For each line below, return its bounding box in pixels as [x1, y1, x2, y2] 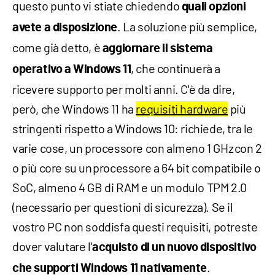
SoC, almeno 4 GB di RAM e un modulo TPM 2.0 [12, 180, 247, 195]
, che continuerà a [131, 61, 221, 76]
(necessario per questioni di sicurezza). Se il [12, 199, 233, 215]
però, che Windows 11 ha [12, 101, 136, 117]
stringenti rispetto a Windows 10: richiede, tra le [12, 121, 254, 136]
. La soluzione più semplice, [117, 19, 257, 34]
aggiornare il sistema [102, 42, 213, 55]
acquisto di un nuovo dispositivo [92, 241, 257, 254]
